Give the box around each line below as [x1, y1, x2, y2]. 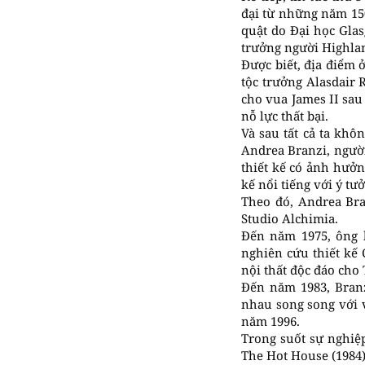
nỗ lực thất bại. [241, 108, 328, 124]
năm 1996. [241, 313, 300, 329]
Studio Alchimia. [241, 210, 338, 226]
